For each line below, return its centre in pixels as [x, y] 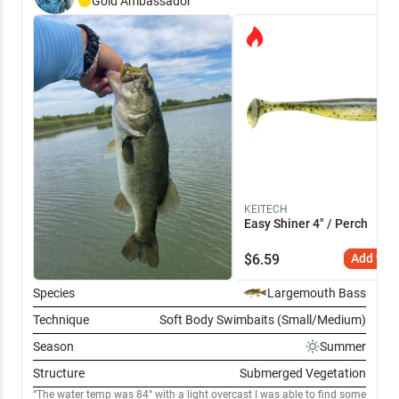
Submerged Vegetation [303, 373]
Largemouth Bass [317, 293]
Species [54, 293]
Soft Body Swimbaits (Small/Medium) [263, 319]
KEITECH [266, 210]
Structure [59, 373]
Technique [61, 319]
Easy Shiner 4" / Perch [306, 224]
